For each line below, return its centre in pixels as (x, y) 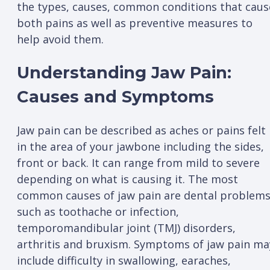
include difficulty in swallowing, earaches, (124, 261)
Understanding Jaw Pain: (124, 73)
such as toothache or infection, (98, 212)
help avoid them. (62, 39)
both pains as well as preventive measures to (135, 23)
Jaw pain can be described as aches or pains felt (141, 130)
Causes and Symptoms (118, 97)
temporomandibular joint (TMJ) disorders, (126, 228)
